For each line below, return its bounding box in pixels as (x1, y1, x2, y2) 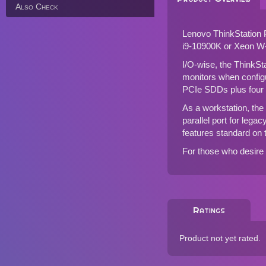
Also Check (15, 2, 58, 11)
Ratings (193, 204, 225, 216)
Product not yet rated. (179, 233, 261, 243)
